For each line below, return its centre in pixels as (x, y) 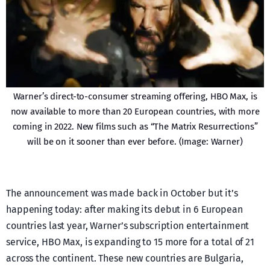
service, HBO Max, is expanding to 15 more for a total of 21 (130, 242)
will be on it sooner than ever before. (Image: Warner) (135, 142)
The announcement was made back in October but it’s (122, 193)
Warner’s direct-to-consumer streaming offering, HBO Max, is (135, 97)
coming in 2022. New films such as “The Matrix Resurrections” (135, 127)
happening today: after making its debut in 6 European (124, 210)
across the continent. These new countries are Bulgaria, (125, 259)
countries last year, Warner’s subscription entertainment (128, 226)
